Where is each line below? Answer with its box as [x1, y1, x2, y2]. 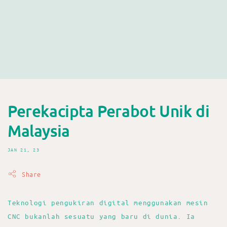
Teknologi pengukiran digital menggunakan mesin [8, 198, 208, 207]
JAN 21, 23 [8, 145, 40, 153]
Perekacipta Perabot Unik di [8, 102, 210, 120]
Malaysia [8, 122, 70, 140]
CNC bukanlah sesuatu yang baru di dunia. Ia [8, 211, 195, 220]
